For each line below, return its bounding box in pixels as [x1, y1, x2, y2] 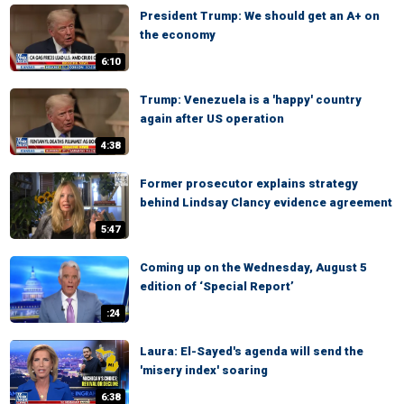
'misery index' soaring [140, 363, 268, 377]
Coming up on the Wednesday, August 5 [140, 261, 367, 274]
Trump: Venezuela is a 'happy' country [140, 93, 362, 106]
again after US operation [140, 112, 284, 125]
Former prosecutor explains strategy [140, 177, 358, 190]
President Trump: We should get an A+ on [140, 9, 380, 23]
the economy [140, 28, 216, 41]
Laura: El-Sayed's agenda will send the [140, 344, 363, 358]
